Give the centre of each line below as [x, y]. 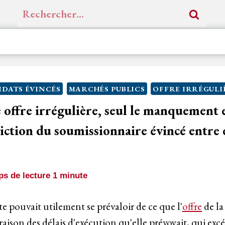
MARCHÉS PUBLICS [107, 88]
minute [74, 175]
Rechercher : [43, 9]
